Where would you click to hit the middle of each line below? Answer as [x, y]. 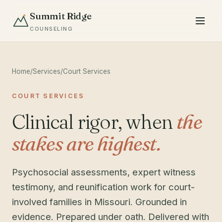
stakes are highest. [86, 144]
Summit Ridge [61, 16]
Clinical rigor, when [94, 122]
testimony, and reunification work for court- [103, 187]
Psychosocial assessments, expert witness [104, 172]
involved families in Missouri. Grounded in [99, 202]
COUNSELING [52, 28]
